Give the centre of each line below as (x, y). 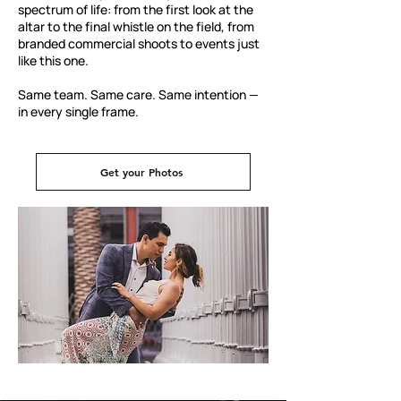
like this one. (53, 60)
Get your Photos (141, 172)
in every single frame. (78, 111)
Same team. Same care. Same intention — (138, 94)
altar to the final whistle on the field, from (136, 26)
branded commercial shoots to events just (139, 43)
